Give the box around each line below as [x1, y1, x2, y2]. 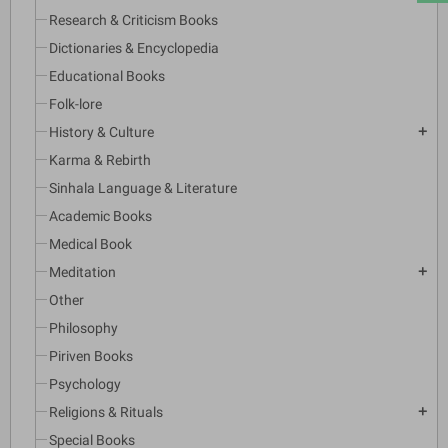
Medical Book [49, 236, 132, 253]
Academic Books [49, 208, 152, 225]
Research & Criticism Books [49, 12, 218, 29]
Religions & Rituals [49, 404, 163, 421]
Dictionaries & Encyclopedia [49, 40, 219, 57]
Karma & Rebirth [49, 152, 151, 169]
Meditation [49, 264, 116, 281]
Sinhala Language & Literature [49, 180, 237, 197]
